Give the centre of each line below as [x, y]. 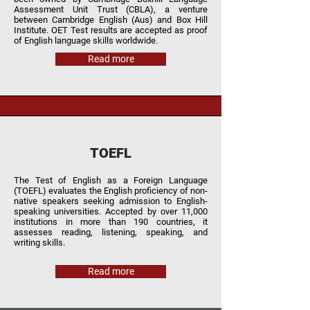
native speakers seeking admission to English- [111, 201]
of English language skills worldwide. [86, 40]
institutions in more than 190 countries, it [111, 222]
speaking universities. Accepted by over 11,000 [111, 211]
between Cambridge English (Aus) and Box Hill [111, 20]
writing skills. [39, 243]
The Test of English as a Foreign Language [111, 180]
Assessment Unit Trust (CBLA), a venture [111, 9]
